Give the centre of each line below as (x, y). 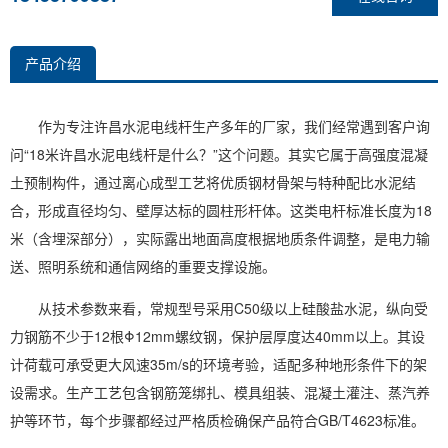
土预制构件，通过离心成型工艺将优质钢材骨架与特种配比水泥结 (213, 182)
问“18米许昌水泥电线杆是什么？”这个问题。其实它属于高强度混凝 (219, 154)
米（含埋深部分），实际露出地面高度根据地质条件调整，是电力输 (220, 238)
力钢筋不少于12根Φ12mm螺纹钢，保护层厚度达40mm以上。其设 (217, 336)
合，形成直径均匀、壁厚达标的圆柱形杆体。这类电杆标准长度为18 (221, 210)
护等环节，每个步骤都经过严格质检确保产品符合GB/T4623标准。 (217, 420)
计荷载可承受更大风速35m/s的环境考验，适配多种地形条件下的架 (218, 364)
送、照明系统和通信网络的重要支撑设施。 (143, 266)
